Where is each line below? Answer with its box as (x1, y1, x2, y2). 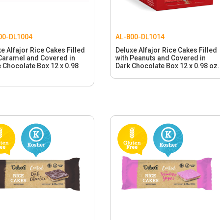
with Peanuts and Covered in (115, 54, 206, 62)
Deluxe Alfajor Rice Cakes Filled (115, 46, 217, 55)
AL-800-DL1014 (115, 33, 165, 41)
